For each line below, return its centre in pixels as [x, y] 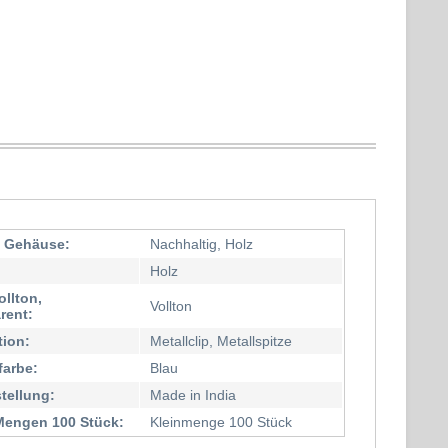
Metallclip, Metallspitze [221, 341]
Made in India [193, 395]
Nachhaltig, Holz [202, 244]
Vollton [171, 306]
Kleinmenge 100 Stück [221, 422]
